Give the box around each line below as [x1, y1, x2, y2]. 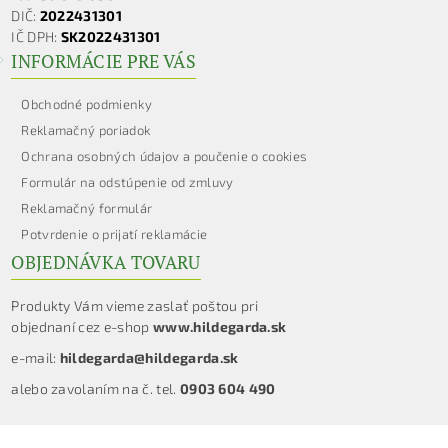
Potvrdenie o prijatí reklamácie [21, 226, 208, 243]
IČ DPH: [11, 28, 61, 46]
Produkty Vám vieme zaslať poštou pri [11, 297, 259, 315]
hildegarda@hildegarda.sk [59, 349, 239, 367]
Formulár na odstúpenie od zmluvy [21, 174, 234, 191]
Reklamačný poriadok [21, 122, 151, 139]
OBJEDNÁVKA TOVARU [11, 250, 201, 275]
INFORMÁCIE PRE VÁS [11, 49, 197, 74]
